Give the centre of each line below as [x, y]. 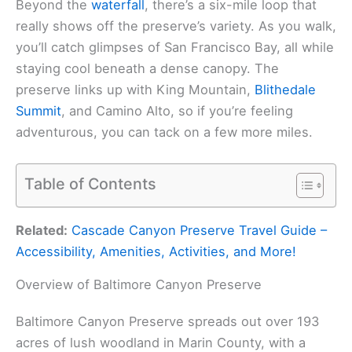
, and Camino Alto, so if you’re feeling [177, 110]
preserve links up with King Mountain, [135, 89]
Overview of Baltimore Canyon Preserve [139, 285]
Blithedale [285, 89]
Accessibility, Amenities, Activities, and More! [156, 252]
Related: [42, 231]
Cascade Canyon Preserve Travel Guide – [199, 231]
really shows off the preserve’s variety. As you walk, [176, 26]
